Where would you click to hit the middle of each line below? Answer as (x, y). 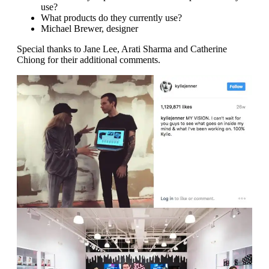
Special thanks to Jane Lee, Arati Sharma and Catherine (122, 49)
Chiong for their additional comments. (89, 60)
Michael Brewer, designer (89, 29)
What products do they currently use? (111, 18)
